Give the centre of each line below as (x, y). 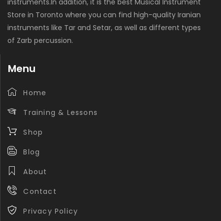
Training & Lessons (60, 112)
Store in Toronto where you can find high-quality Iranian (104, 15)
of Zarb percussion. (40, 40)
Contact (40, 191)
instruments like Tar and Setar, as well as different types (104, 27)
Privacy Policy (51, 211)
